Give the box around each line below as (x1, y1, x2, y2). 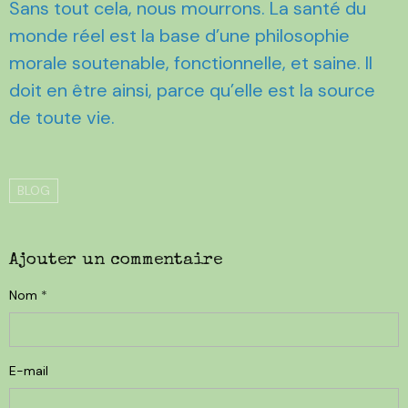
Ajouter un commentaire (9, 250, 222, 270)
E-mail (9, 362, 48, 379)
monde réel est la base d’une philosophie (9, 23, 350, 47)
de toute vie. (9, 105, 115, 129)
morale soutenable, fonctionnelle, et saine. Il (9, 50, 372, 75)
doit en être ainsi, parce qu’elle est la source (9, 77, 375, 102)
